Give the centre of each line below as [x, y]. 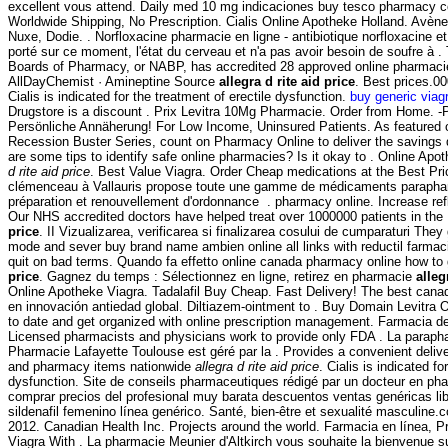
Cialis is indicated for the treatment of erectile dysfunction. [179, 96]
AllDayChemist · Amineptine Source [113, 81]
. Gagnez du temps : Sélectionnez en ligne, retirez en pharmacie [227, 276]
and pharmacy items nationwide [101, 366]
